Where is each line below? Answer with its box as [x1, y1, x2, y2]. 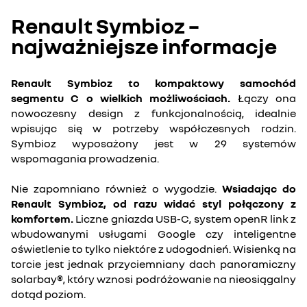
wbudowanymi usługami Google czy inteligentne [11, 227, 296, 241]
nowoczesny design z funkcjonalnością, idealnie [11, 106, 296, 120]
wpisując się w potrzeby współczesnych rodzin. [11, 121, 296, 135]
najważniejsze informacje [11, 33, 277, 59]
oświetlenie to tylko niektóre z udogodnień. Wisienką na [11, 242, 296, 256]
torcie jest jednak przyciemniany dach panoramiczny [11, 257, 296, 271]
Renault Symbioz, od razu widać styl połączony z [11, 197, 296, 210]
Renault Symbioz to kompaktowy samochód [11, 76, 296, 90]
